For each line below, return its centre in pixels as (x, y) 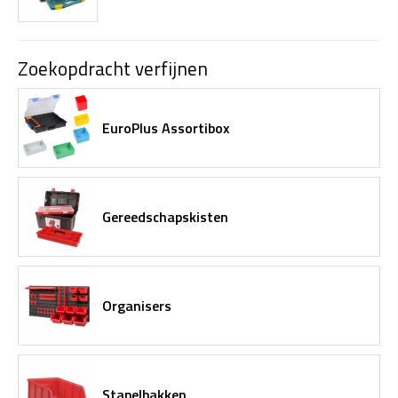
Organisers (137, 305)
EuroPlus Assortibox (166, 127)
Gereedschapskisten (165, 216)
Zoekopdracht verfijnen (113, 68)
